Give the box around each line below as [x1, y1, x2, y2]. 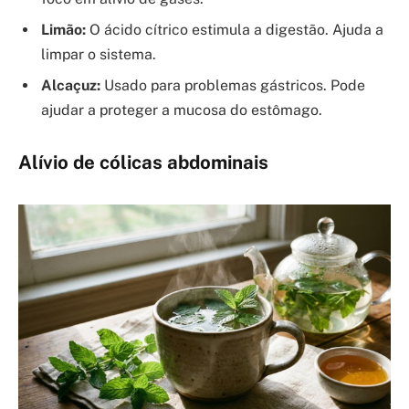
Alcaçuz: [41, 77, 100, 95]
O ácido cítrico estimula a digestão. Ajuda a [86, 21, 383, 39]
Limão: [41, 21, 86, 39]
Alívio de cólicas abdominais [18, 152, 268, 174]
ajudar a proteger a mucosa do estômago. [41, 101, 322, 120]
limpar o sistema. [41, 46, 156, 64]
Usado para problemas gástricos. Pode [100, 77, 365, 95]
